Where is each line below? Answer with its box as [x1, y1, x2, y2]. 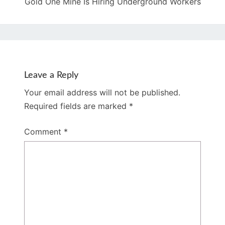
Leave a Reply [24, 71, 78, 80]
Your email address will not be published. [24, 87, 180, 98]
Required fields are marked [24, 101, 129, 111]
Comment [24, 127, 64, 137]
